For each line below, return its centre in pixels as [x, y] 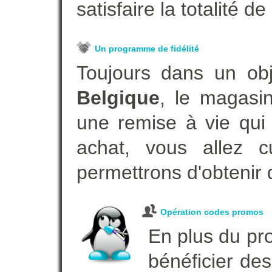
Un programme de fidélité [147, 49]
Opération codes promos [212, 212]
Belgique [118, 98]
